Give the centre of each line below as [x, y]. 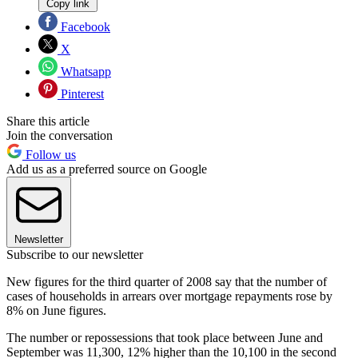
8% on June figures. [56, 310]
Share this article [48, 121]
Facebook [84, 26]
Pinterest [81, 93]
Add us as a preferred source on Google [107, 169]
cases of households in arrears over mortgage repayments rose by [169, 296]
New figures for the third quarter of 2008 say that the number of [167, 281]
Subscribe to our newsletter [75, 254]
